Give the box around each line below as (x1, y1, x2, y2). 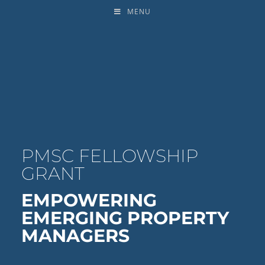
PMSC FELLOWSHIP (21, 145, 198, 167)
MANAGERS (21, 225, 130, 247)
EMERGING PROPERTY (21, 207, 229, 230)
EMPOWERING (21, 189, 157, 212)
